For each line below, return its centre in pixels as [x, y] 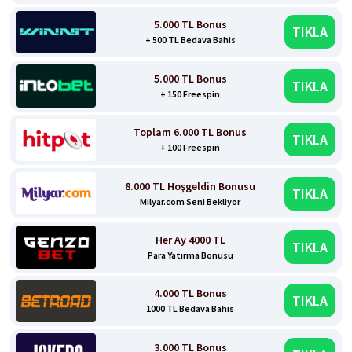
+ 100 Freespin [191, 148]
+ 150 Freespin [191, 93]
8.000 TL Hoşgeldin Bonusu [191, 186]
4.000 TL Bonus [190, 293]
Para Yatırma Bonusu [190, 255]
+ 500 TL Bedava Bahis [190, 40]
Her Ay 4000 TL [190, 240]
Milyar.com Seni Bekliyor [191, 201]
